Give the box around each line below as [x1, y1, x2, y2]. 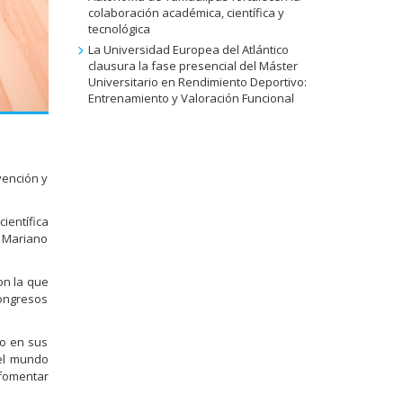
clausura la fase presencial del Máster [88, 57, 299, 74]
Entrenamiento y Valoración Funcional [88, 89, 295, 106]
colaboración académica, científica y [88, 4, 285, 21]
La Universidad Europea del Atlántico [88, 40, 290, 58]
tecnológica [88, 20, 151, 37]
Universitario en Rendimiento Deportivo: [88, 73, 308, 90]
